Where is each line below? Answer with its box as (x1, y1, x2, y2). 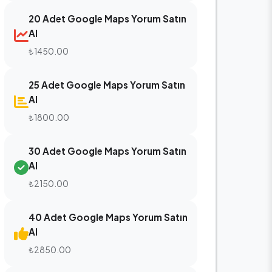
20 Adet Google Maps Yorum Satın (29, 13, 186, 24)
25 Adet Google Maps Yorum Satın (29, 79, 185, 90)
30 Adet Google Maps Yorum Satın (29, 145, 186, 157)
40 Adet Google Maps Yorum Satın (29, 211, 188, 223)
